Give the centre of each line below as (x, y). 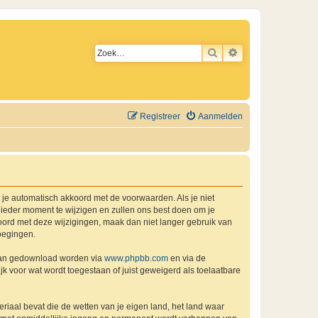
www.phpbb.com (136, 259)
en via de (187, 259)
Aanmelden (220, 116)
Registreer (160, 116)
